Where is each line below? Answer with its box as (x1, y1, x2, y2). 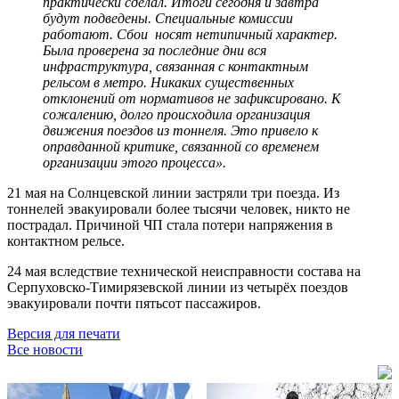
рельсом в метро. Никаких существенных (43, 74, 294, 90)
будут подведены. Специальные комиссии (43, 10, 293, 26)
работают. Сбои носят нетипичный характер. (43, 26, 338, 42)
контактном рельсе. (7, 232, 125, 248)
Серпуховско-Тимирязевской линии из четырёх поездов (7, 279, 348, 295)
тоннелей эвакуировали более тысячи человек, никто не (7, 200, 350, 216)
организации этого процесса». (43, 154, 226, 170)
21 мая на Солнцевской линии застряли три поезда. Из (7, 184, 339, 200)
